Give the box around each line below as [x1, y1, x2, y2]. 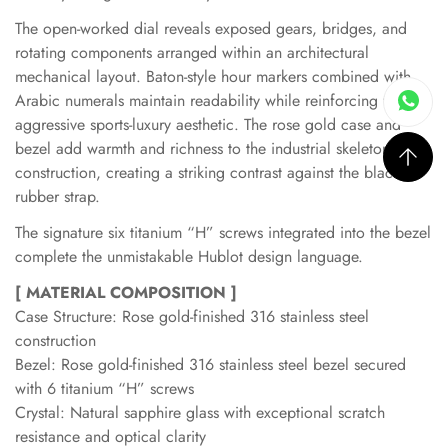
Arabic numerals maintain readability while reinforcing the [15, 89, 403, 112]
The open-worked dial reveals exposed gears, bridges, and [15, 17, 407, 40]
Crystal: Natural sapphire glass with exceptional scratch [15, 401, 385, 424]
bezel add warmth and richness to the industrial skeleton [15, 137, 390, 160]
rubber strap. [15, 185, 100, 208]
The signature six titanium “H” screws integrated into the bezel [15, 221, 431, 244]
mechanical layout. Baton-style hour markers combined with [15, 65, 411, 88]
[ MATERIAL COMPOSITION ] [15, 281, 237, 304]
